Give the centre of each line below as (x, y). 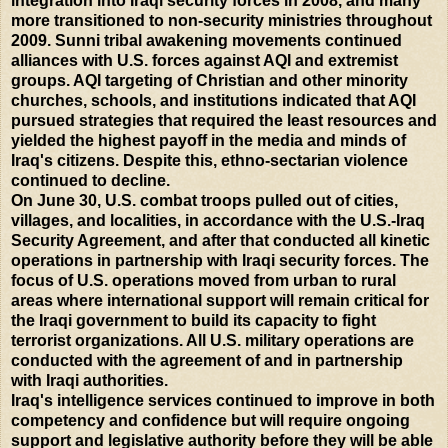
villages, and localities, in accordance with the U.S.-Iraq (218, 220)
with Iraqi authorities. (89, 380)
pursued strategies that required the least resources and (224, 120)
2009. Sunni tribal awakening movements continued (206, 40)
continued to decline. (90, 180)
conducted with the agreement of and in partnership (207, 360)
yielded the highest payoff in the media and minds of (208, 140)
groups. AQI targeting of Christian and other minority (209, 80)
